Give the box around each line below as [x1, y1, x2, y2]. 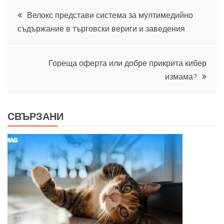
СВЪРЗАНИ [7, 110, 63, 123]
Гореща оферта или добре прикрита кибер [48, 57, 206, 68]
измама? [165, 71, 197, 81]
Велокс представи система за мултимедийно [27, 9, 193, 20]
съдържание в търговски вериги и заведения [17, 23, 185, 33]
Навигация [7, 1, 92, 21]
